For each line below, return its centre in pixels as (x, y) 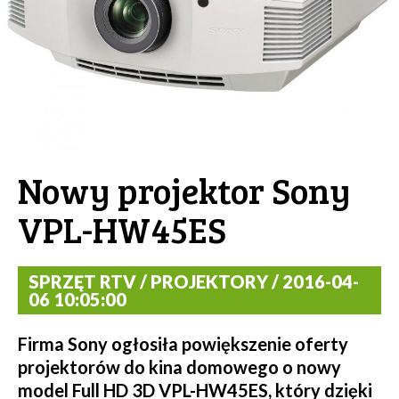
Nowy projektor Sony (184, 190)
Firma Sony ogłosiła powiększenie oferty (183, 344)
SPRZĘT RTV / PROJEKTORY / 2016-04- (194, 282)
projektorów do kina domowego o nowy (179, 367)
